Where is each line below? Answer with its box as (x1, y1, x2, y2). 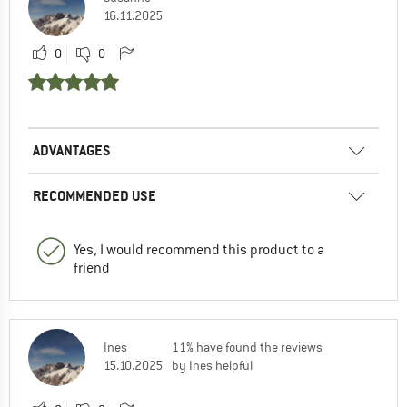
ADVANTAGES (33, 140, 111, 160)
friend (74, 258, 110, 277)
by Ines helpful (172, 356, 253, 373)
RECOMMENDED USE (33, 185, 156, 205)
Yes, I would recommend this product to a (74, 240, 324, 259)
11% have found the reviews (172, 338, 323, 355)
